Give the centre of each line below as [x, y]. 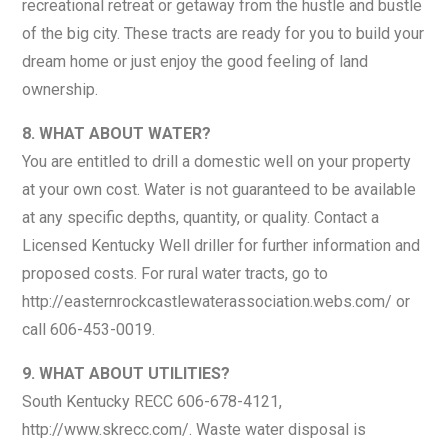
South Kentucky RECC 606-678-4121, [152, 401]
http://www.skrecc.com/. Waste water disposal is [194, 429]
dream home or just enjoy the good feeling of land [195, 61]
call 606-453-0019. [89, 329]
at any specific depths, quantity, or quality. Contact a [201, 217]
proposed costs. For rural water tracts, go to [175, 273]
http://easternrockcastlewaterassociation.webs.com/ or [216, 301]
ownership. [60, 89]
